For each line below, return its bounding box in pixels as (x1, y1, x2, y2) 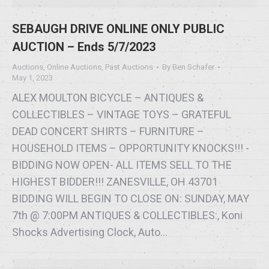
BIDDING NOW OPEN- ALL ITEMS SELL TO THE (12, 158, 232, 171)
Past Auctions (105, 62, 153, 71)
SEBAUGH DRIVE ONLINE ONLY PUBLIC (12, 21, 225, 36)
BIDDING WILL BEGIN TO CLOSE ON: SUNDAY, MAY (12, 192, 249, 205)
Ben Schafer (172, 62, 214, 71)
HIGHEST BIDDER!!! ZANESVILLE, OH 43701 (12, 175, 218, 188)
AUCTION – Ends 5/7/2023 (12, 39, 156, 54)
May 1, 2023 (12, 73, 53, 82)
